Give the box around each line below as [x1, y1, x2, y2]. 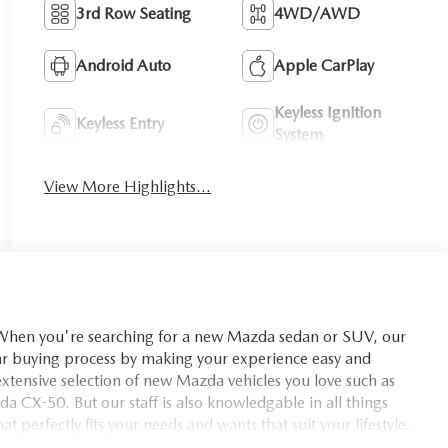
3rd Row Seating [76, 3, 192, 23]
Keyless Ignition [274, 102, 382, 122]
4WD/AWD [274, 3, 361, 23]
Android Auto [76, 55, 172, 75]
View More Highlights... [44, 176, 212, 196]
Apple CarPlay [274, 55, 375, 75]
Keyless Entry [76, 113, 165, 133]
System [274, 124, 324, 144]
